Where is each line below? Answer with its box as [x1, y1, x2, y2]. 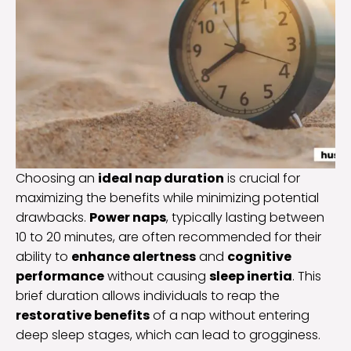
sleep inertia [209, 267, 292, 286]
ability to [16, 248, 71, 266]
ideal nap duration [98, 169, 224, 188]
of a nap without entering [150, 306, 309, 325]
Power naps [89, 208, 166, 227]
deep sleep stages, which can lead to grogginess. [16, 326, 320, 345]
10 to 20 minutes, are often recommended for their [16, 228, 321, 247]
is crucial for [224, 169, 300, 188]
